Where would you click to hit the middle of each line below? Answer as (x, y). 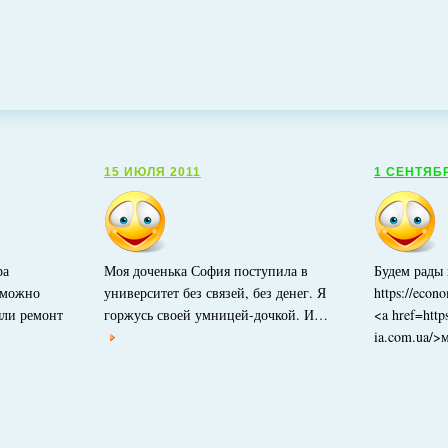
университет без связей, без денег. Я (215, 292)
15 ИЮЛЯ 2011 (152, 172)
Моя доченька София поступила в (206, 270)
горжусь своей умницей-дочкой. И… (216, 314)
